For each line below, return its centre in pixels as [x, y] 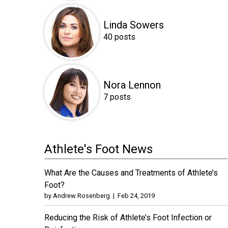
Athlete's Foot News [98, 149]
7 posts [117, 97]
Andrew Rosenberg [81, 195]
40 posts [119, 37]
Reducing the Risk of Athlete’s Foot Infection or [128, 217]
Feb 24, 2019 [136, 195]
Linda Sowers [134, 25]
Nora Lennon [132, 85]
